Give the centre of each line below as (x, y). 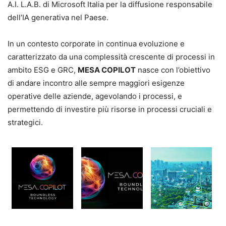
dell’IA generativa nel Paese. (58, 18)
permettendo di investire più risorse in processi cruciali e (110, 109)
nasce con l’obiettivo (173, 70)
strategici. (25, 123)
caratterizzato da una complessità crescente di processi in (111, 57)
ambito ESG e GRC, (43, 70)
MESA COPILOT (107, 70)
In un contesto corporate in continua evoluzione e (96, 44)
